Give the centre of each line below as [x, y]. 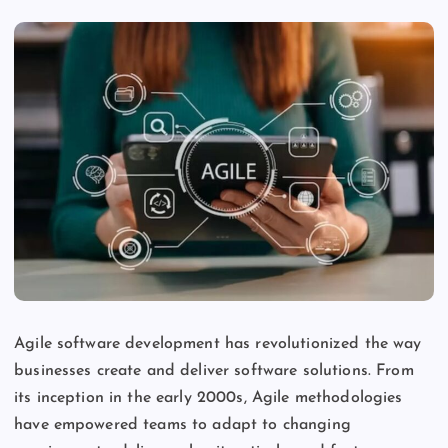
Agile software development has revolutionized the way [218, 344]
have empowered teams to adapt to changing [182, 425]
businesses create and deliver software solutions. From [214, 371]
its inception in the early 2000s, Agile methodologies [208, 398]
